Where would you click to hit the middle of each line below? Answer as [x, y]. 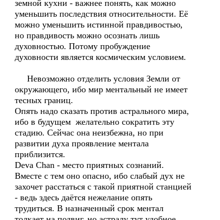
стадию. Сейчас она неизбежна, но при [89, 133]
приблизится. [40, 154]
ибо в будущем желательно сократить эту [95, 122]
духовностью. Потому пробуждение [82, 46]
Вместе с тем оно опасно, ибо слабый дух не [100, 176]
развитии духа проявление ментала [82, 143]
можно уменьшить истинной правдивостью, [99, 25]
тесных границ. [44, 100]
